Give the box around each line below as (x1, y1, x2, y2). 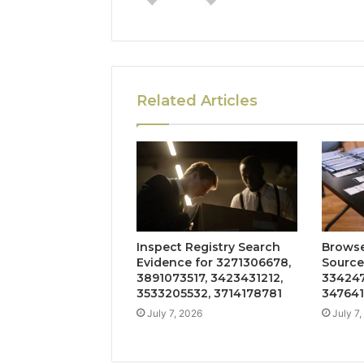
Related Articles (136, 91, 258, 110)
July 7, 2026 (147, 307, 202, 320)
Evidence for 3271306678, (136, 255, 291, 271)
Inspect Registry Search (136, 240, 280, 255)
